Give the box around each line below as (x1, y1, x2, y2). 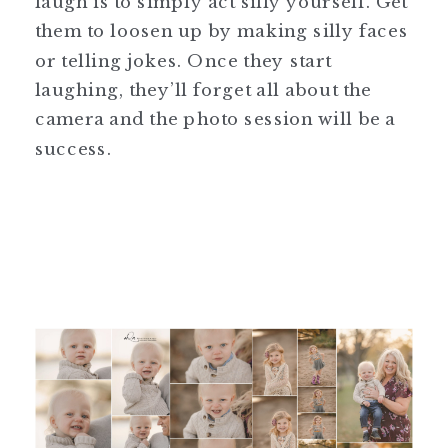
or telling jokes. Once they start (35, 48, 332, 70)
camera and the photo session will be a (35, 107, 396, 129)
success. (35, 137, 112, 159)
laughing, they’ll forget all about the (35, 78, 373, 100)
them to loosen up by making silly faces (35, 19, 408, 41)
